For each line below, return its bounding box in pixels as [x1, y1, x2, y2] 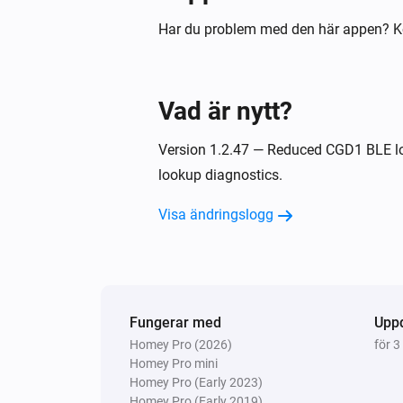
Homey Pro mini [130, 355, 218, 371]
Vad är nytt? [158, 95, 292, 126]
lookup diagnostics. [158, 166, 282, 184]
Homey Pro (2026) [130, 336, 232, 352]
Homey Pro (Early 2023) [130, 374, 263, 390]
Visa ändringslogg [158, 205, 273, 223]
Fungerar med [130, 313, 221, 331]
